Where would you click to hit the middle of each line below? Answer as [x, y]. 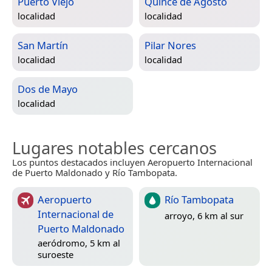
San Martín [43, 46]
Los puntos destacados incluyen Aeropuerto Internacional [132, 162]
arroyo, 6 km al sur [204, 215]
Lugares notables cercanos [114, 148]
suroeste [56, 255]
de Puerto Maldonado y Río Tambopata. [95, 173]
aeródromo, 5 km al [79, 243]
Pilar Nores [170, 46]
